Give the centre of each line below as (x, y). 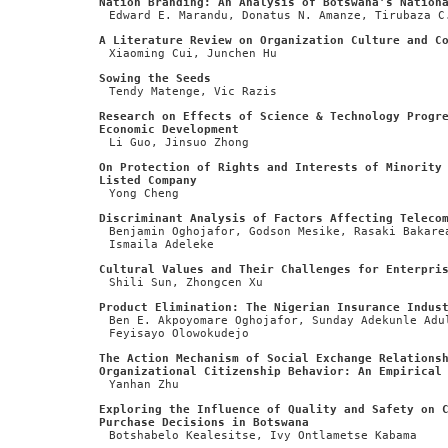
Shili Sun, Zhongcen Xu (186, 282)
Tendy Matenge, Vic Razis (193, 91)
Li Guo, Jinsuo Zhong (179, 142)
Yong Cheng (144, 193)
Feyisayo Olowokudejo (179, 333)
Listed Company (148, 180)
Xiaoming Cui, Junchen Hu (193, 53)
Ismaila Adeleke (161, 244)
